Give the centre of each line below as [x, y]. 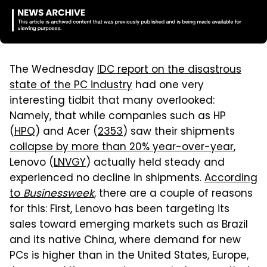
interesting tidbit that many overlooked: [112, 101]
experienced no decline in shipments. [107, 178]
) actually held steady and [155, 163]
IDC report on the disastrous [169, 70]
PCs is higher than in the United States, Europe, [129, 256]
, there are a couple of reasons [173, 194]
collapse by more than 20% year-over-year [122, 148]
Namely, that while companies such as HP [118, 117]
